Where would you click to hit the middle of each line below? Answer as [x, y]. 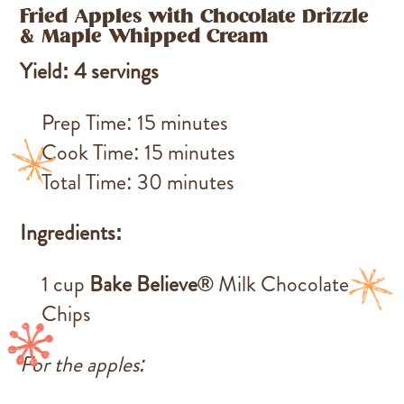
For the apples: [83, 364]
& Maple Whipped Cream [144, 37]
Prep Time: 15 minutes [135, 123]
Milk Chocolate [282, 284]
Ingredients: [72, 233]
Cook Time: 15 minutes [139, 152]
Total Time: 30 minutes [138, 182]
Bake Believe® [152, 284]
